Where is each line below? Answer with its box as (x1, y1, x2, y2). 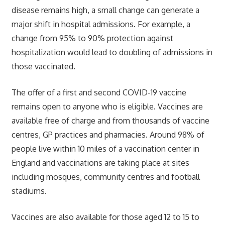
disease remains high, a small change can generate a (11, 5, 199, 15)
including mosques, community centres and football (11, 171, 200, 182)
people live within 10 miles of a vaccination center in (11, 143, 199, 154)
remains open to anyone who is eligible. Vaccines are (11, 101, 203, 111)
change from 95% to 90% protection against (11, 33, 173, 43)
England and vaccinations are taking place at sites (11, 157, 189, 168)
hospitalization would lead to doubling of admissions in (11, 47, 212, 57)
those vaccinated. (11, 61, 75, 71)
